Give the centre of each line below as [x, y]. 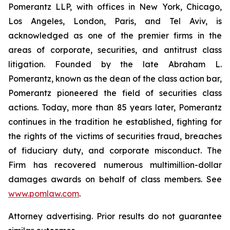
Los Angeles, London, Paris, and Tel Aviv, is [115, 21]
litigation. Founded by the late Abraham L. [115, 64]
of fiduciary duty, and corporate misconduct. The [115, 150]
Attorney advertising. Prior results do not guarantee [115, 216]
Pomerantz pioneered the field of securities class [115, 93]
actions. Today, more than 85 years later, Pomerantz [115, 107]
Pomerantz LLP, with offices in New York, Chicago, [115, 7]
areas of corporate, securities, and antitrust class [115, 50]
